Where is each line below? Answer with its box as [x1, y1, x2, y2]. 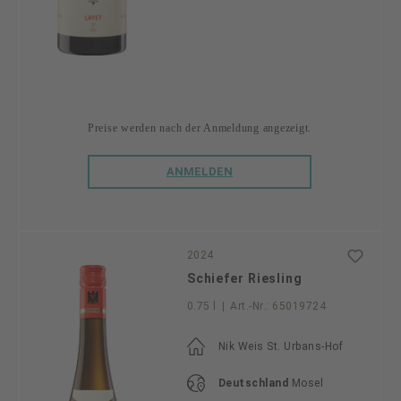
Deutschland [218, 376, 289, 389]
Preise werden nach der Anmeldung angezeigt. [87, 121, 312, 134]
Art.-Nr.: [230, 299, 269, 312]
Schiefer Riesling [186, 270, 303, 286]
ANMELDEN [166, 164, 233, 178]
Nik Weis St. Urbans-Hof [218, 339, 344, 353]
